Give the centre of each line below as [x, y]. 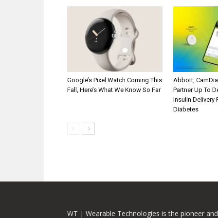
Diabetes [186, 109]
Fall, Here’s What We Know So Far [114, 90]
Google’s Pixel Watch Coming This [115, 80]
